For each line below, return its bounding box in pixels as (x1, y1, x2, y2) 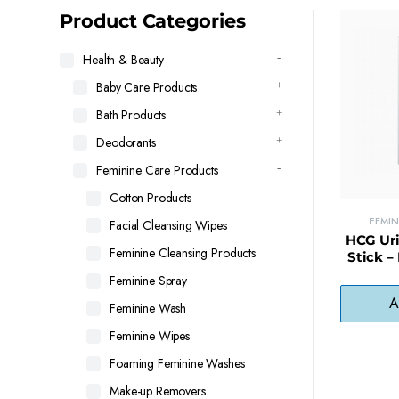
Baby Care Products (96, 78, 198, 96)
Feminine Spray (110, 272, 187, 289)
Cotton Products (110, 189, 191, 207)
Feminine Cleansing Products (110, 244, 256, 262)
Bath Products (96, 106, 167, 124)
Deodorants (96, 134, 156, 151)
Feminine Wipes (110, 327, 190, 345)
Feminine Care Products (96, 161, 218, 179)
